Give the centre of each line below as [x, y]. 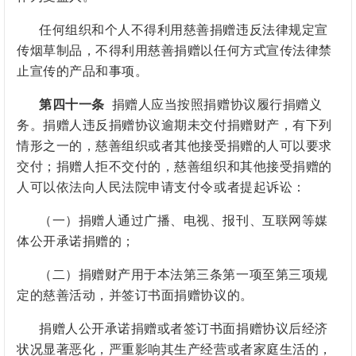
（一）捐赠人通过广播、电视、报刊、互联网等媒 [184, 221]
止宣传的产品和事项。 [83, 72]
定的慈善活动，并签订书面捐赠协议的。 [135, 296]
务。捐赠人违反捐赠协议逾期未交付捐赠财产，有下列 [174, 126]
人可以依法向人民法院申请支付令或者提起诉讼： [161, 188]
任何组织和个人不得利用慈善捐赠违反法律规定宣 [184, 30]
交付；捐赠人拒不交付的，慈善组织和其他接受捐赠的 [174, 167]
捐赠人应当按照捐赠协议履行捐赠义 [213, 105]
